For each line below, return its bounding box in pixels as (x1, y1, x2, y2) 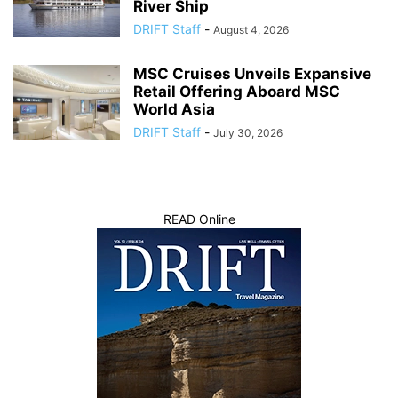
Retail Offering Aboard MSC (133, 83, 340, 101)
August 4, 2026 (213, 23, 289, 37)
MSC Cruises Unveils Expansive (133, 65, 371, 84)
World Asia (133, 100, 219, 119)
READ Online (163, 211, 235, 227)
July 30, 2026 (213, 126, 283, 140)
